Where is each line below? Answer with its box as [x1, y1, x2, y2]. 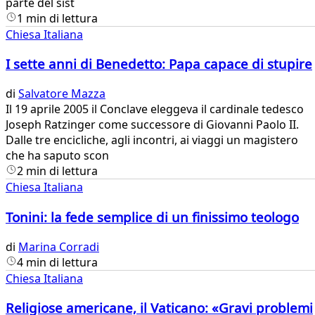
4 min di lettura [17, 254, 98, 270]
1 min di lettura [17, 10, 98, 26]
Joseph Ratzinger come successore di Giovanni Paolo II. [6, 117, 299, 133]
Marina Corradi [18, 238, 99, 255]
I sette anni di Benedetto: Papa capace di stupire [6, 55, 312, 73]
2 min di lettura [17, 163, 98, 179]
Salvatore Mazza [18, 86, 105, 102]
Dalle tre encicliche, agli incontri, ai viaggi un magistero [6, 132, 301, 148]
